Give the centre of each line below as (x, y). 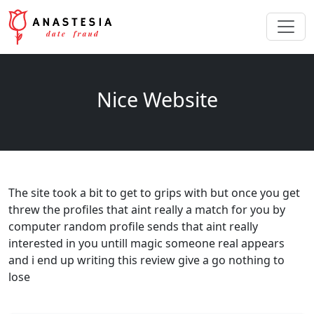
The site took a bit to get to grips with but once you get (154, 192)
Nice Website (157, 99)
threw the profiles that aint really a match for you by (147, 209)
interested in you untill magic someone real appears (146, 243)
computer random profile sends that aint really (133, 226)
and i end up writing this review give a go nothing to (146, 260)
